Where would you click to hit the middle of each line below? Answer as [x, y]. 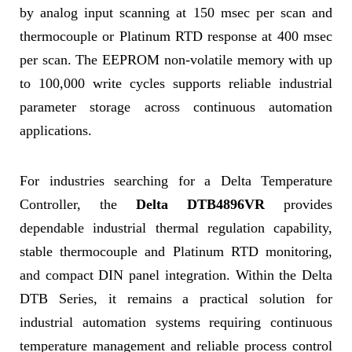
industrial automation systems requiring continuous [176, 322]
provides [299, 204]
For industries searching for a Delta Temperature [176, 181]
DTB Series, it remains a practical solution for [176, 299]
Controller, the [78, 204]
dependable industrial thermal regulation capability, [176, 228]
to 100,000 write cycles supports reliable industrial [176, 83]
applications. [56, 130]
